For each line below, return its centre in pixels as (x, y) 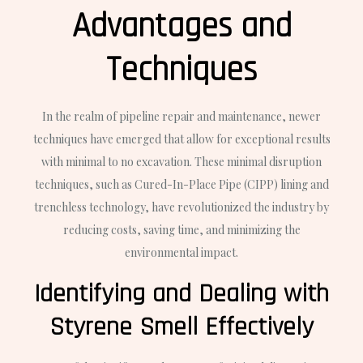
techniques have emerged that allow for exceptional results (181, 139)
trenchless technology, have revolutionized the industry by (181, 207)
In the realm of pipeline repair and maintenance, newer (181, 117)
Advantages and (181, 27)
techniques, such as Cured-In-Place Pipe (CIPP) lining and (181, 185)
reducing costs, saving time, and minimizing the (181, 230)
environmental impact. (181, 253)
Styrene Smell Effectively (181, 327)
